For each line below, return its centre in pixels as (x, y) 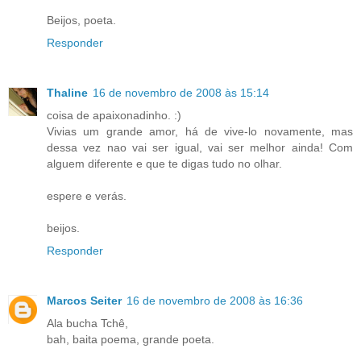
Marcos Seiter (84, 300)
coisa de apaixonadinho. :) (114, 115)
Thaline (67, 92)
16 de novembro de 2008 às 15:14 (181, 92)
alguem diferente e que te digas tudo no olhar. (164, 163)
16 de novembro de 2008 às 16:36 (215, 300)
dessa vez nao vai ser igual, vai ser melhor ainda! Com (200, 147)
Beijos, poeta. (81, 20)
